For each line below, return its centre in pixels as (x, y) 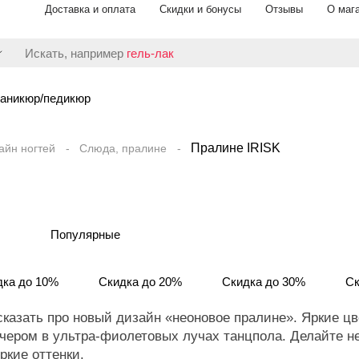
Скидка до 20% (140, 282)
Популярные (85, 234)
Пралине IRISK (236, 148)
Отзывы (284, 9)
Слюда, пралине (123, 148)
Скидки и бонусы (200, 9)
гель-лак (150, 53)
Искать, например (76, 53)
